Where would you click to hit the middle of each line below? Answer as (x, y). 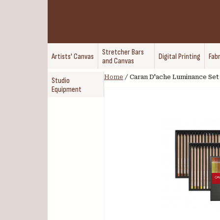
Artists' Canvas (73, 57)
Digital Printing (179, 57)
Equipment (67, 90)
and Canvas (118, 61)
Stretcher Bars (123, 52)
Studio (61, 81)
